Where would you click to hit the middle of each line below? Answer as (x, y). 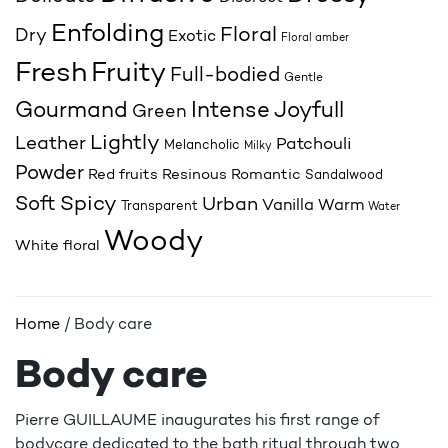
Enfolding (107, 34)
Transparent (159, 206)
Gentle (303, 78)
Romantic (266, 175)
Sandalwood (344, 175)
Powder (49, 174)
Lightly (125, 143)
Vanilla (288, 206)
